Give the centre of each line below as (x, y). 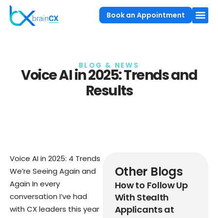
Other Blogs (149, 171)
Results (109, 91)
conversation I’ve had (48, 196)
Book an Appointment (146, 15)
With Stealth (142, 197)
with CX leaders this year (54, 209)
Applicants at (144, 209)
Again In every (35, 183)
